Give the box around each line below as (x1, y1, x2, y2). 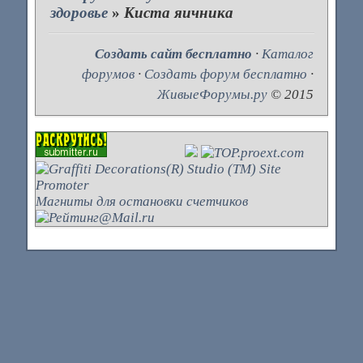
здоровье (50, 4, 109, 22)
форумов (82, 66, 135, 82)
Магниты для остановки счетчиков (35, 194, 248, 210)
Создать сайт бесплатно (95, 45, 253, 62)
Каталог (262, 45, 314, 62)
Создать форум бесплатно (144, 66, 308, 82)
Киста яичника (124, 4, 234, 22)
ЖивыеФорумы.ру (157, 86, 268, 102)
